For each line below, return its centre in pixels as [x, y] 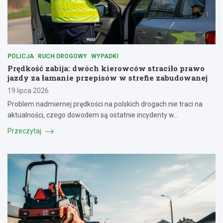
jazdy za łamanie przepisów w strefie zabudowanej [108, 77]
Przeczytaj [25, 131]
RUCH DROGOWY [62, 56]
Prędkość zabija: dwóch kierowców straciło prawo [106, 68]
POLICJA [21, 56]
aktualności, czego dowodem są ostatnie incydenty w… [93, 115]
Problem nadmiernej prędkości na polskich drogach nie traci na [105, 104]
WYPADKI [105, 56]
